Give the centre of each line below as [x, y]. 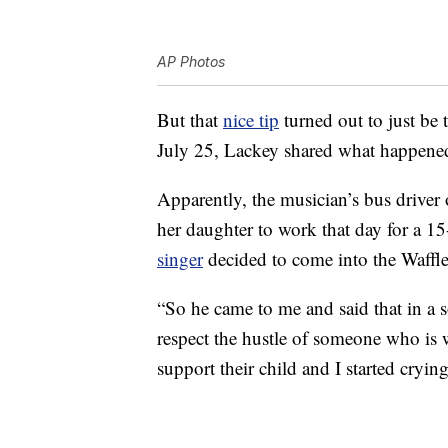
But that [190, 120]
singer [180, 259]
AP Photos [191, 62]
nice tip [251, 120]
